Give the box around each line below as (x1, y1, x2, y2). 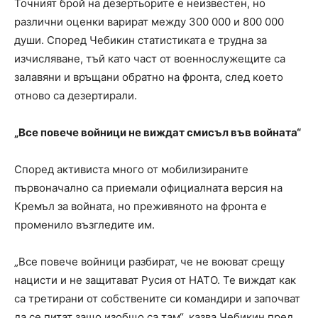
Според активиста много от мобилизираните (14, 162, 248, 176)
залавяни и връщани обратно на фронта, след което (14, 70, 283, 84)
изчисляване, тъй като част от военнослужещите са (14, 51, 285, 65)
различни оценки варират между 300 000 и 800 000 (14, 14, 284, 28)
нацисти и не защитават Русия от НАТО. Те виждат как (14, 273, 296, 287)
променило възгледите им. (14, 217, 155, 231)
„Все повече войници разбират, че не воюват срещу (14, 254, 285, 268)
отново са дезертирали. (14, 88, 137, 102)
